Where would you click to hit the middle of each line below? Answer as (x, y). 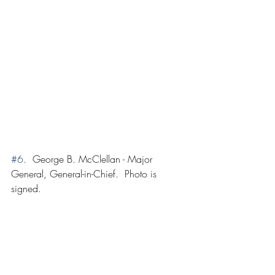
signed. (26, 188)
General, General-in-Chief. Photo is (85, 173)
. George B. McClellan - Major (89, 159)
